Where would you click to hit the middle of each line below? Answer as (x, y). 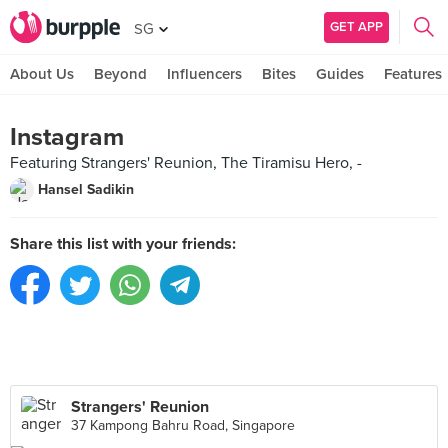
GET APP (356, 26)
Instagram (67, 137)
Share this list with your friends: (123, 244)
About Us (42, 74)
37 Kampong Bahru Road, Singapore (183, 425)
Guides (340, 74)
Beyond (120, 74)
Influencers (204, 74)
